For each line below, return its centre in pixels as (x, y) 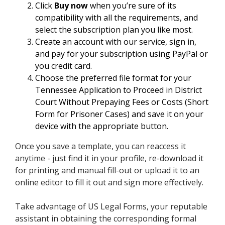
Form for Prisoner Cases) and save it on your (119, 114)
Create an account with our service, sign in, (116, 42)
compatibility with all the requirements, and (117, 18)
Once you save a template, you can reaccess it (100, 146)
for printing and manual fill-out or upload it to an (107, 171)
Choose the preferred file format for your (113, 78)
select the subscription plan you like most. (114, 30)
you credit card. (64, 66)
